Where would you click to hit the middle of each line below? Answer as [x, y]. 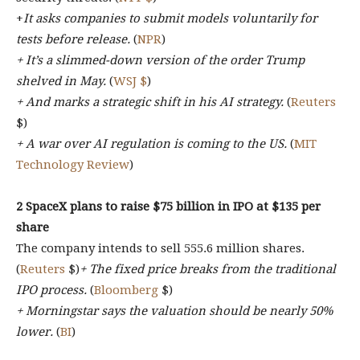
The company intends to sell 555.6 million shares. [160, 248]
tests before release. [73, 39]
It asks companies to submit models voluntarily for [170, 18]
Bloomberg [126, 290]
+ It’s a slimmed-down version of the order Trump [160, 60]
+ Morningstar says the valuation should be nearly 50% [174, 311]
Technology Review [73, 165]
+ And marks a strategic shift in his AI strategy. [150, 102]
